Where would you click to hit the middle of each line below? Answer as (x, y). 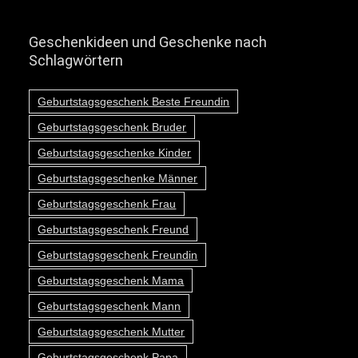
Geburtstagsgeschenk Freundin (118, 255)
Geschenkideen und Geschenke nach (148, 42)
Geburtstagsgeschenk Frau (107, 204)
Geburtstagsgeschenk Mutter (111, 332)
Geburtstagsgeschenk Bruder (112, 127)
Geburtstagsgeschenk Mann (109, 306)
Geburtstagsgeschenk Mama (111, 280)
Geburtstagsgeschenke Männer (118, 178)
